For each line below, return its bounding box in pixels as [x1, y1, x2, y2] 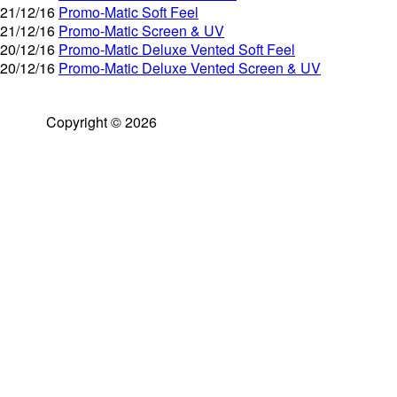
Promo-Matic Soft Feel [58, 2, 198, 22]
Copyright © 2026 [46, 112, 157, 132]
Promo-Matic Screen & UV [58, 20, 224, 41]
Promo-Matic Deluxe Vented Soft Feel [58, 39, 295, 59]
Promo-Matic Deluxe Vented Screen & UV [58, 58, 321, 78]
